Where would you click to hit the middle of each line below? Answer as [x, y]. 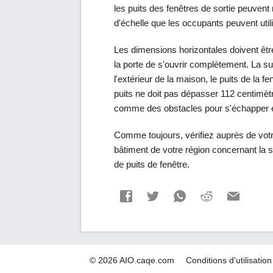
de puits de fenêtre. [152, 164]
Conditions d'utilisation [229, 260]
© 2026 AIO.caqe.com [132, 260]
